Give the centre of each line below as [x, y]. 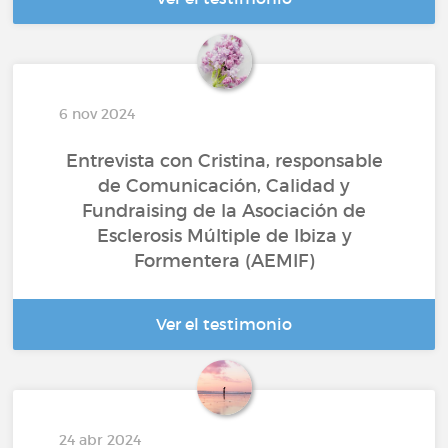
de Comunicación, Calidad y [224, 186]
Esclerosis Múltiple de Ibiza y [224, 236]
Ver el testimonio [224, 324]
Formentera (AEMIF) [224, 261]
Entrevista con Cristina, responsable [224, 161]
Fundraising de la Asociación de [224, 211]
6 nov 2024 [97, 114]
